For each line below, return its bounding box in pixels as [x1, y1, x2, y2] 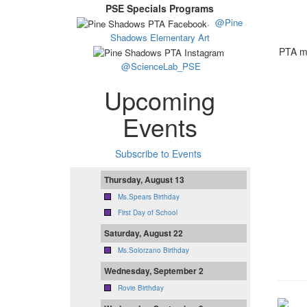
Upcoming [104, 82, 216, 117]
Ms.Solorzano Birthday [118, 245, 189, 255]
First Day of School [118, 207, 177, 217]
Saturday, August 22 [104, 226, 183, 239]
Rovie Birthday [118, 282, 164, 293]
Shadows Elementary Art [110, 30, 210, 44]
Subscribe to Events [115, 146, 202, 160]
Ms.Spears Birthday [118, 191, 180, 201]
